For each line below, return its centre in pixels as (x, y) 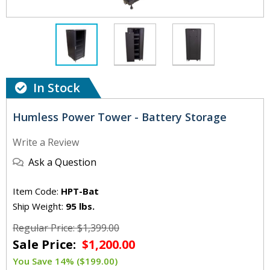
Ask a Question (62, 162)
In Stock (57, 88)
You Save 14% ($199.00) (65, 261)
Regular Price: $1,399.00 (66, 228)
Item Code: (37, 191)
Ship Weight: (39, 206)
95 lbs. (80, 206)
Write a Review (46, 143)
